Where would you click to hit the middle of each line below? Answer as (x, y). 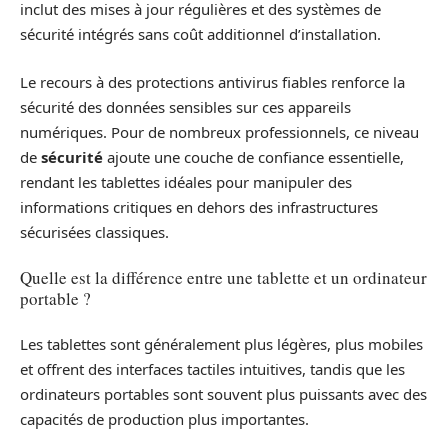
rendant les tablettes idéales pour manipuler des (186, 181)
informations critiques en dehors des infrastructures (199, 206)
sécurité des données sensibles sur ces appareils (185, 106)
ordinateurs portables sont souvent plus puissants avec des (223, 393)
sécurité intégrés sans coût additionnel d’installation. (200, 34)
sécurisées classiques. (94, 231)
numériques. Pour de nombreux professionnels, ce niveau (219, 131)
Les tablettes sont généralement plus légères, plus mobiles (221, 343)
